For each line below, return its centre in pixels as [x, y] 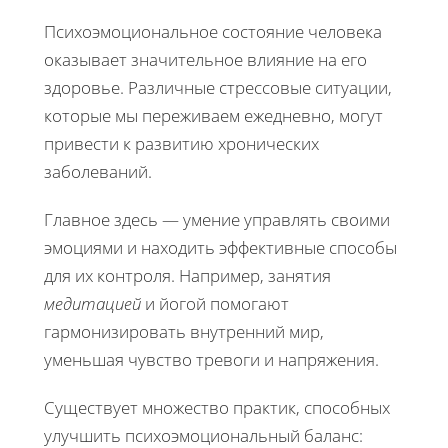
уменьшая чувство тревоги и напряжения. [211, 360]
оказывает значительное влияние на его [205, 60]
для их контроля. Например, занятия [187, 276]
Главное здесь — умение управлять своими [217, 220]
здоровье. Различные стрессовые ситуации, [218, 88]
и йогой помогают [215, 304]
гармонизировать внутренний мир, [184, 332]
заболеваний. [98, 172]
